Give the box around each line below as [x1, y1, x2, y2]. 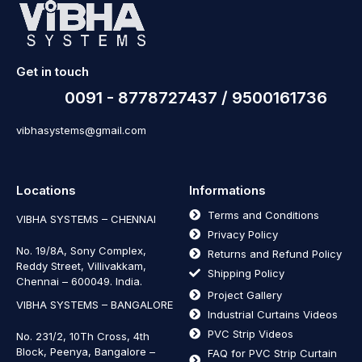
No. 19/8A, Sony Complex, [16, 243, 146, 257]
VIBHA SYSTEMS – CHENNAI [16, 212, 156, 225]
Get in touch [16, 63, 89, 79]
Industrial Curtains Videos [207, 307, 338, 321]
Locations [16, 182, 76, 198]
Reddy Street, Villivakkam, [16, 259, 146, 272]
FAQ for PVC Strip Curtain [207, 346, 337, 360]
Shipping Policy [207, 266, 284, 280]
